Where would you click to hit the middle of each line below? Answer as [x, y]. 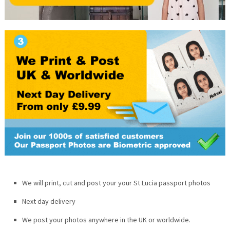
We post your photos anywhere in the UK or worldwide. [106, 219]
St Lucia [145, 183]
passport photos [184, 183]
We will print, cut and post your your [78, 183]
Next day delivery [49, 201]
